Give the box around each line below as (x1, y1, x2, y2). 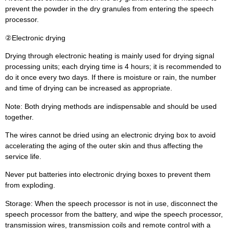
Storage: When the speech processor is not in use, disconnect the (5, 199, 218, 208)
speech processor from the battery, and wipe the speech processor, (5, 210, 223, 218)
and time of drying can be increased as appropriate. (5, 84, 172, 93)
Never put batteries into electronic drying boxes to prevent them (5, 170, 211, 179)
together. (5, 112, 34, 121)
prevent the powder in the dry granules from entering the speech (5, 5, 214, 13)
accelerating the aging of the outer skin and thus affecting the (5, 141, 203, 150)
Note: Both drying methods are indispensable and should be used (5, 102, 217, 110)
